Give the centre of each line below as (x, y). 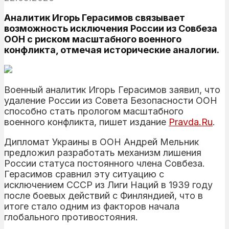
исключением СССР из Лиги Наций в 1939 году (108, 185)
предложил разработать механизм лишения (103, 152)
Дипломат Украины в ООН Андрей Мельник (101, 142)
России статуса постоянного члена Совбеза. (105, 163)
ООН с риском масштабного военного (93, 39)
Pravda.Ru (191, 122)
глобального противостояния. (71, 217)
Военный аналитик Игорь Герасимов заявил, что (112, 89)
